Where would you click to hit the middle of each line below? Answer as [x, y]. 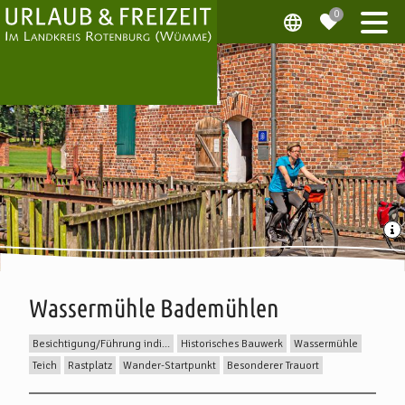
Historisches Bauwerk [232, 344]
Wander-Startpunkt [170, 365]
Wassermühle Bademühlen [154, 308]
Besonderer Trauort [273, 365]
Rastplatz [90, 365]
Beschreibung [109, 393]
